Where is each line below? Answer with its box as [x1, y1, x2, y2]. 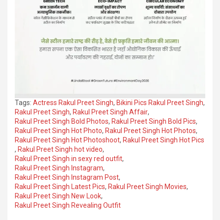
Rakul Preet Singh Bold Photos [15, 117, 109, 126]
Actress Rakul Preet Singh [33, 99, 113, 107]
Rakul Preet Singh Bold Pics [111, 117, 196, 126]
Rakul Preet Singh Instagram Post [15, 173, 119, 182]
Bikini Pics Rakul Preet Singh [116, 99, 203, 107]
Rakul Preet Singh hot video [18, 145, 103, 154]
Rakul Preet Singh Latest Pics [15, 183, 105, 191]
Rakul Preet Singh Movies [108, 183, 187, 191]
